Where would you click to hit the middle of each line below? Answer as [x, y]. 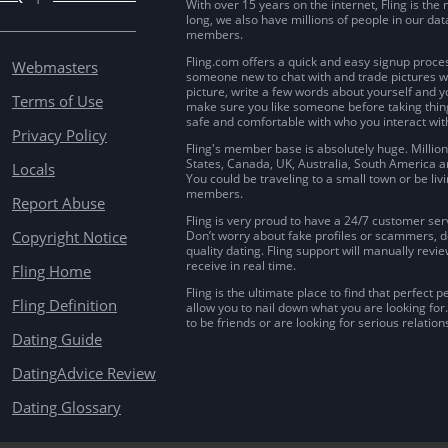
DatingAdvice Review [84, 373]
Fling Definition [64, 305]
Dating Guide [57, 339]
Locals [33, 169]
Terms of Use [57, 101]
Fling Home [51, 271]
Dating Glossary [66, 407]
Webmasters [55, 67]
